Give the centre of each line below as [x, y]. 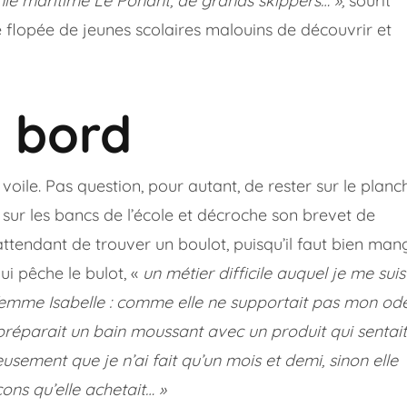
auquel [304, 273]
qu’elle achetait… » [97, 390]
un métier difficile [209, 273]
